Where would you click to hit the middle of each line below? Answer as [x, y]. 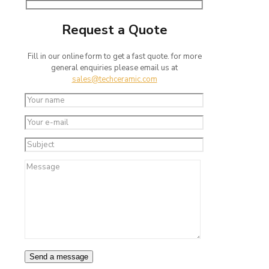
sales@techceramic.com [114, 80]
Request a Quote [114, 30]
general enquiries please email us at [114, 68]
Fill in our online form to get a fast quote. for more [114, 57]
